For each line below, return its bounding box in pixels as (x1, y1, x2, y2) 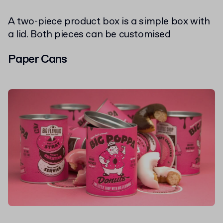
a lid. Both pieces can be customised (8, 28, 171, 42)
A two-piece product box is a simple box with (8, 15, 210, 29)
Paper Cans (8, 51, 67, 68)
